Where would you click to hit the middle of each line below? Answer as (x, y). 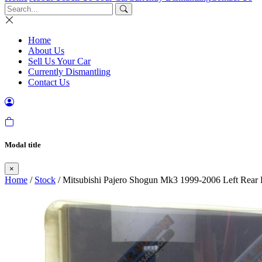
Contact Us (49, 82)
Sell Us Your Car (59, 61)
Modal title (23, 145)
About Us (46, 51)
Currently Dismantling (69, 72)
